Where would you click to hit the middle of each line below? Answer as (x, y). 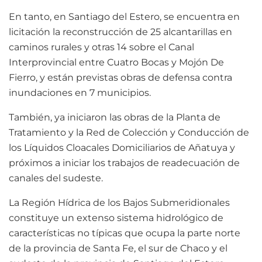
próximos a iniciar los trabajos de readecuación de (124, 163)
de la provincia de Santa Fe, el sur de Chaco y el (118, 249)
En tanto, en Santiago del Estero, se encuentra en (124, 17)
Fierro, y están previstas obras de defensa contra (120, 78)
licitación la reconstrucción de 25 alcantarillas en (120, 32)
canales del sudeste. (56, 178)
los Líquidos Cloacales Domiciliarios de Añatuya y (122, 148)
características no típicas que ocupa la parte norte (125, 233)
